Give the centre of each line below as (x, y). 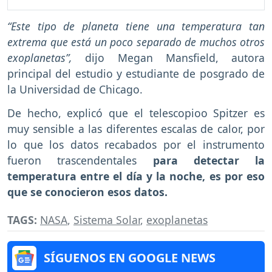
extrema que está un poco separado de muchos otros (136, 42)
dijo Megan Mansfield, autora (168, 57)
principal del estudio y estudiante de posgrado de (136, 73)
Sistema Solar (107, 220)
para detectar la (201, 160)
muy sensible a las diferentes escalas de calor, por (136, 128)
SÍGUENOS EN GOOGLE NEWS (130, 258)
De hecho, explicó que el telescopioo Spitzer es (136, 113)
